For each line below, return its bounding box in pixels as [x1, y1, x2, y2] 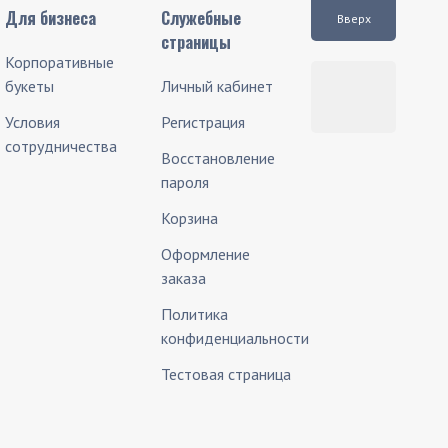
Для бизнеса [5, 6, 97, 30]
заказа [160, 268, 206, 288]
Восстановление [160, 148, 275, 168]
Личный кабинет [160, 76, 273, 96]
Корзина [160, 208, 218, 228]
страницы [160, 30, 231, 54]
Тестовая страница [160, 364, 291, 384]
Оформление [160, 244, 250, 264]
